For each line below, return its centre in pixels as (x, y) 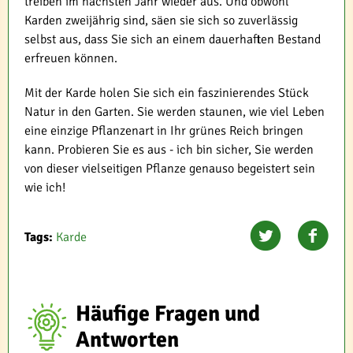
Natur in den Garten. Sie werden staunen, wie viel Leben (175, 111)
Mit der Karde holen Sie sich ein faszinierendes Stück (167, 93)
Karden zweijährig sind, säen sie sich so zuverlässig (161, 20)
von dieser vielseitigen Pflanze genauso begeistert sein (170, 168)
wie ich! (45, 187)
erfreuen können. (71, 58)
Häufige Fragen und (167, 313)
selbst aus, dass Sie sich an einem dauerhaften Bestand (173, 39)
